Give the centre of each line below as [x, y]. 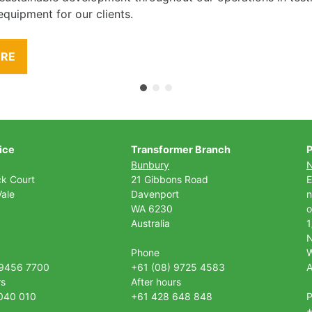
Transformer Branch [181, 150]
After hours [156, 282]
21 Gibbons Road [170, 179]
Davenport [156, 194]
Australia [150, 223]
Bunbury [150, 165]
